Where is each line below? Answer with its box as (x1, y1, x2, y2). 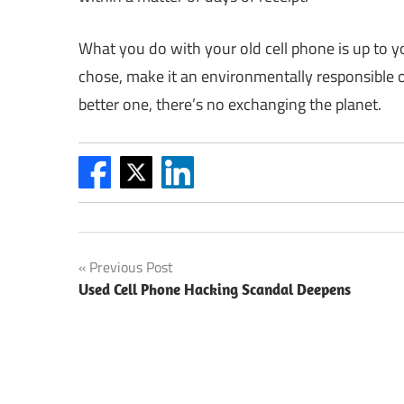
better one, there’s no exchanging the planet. (78, 92, 381, 116)
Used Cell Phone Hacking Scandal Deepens (78, 280, 351, 299)
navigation (78, 287, 191, 326)
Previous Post (89, 256, 173, 278)
